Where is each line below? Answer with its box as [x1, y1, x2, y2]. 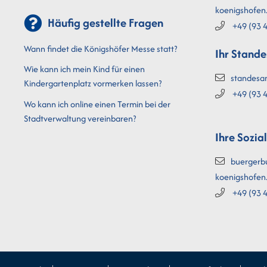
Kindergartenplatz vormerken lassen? [24, 76, 162, 89]
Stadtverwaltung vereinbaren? [24, 111, 136, 125]
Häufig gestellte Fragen [48, 14, 163, 31]
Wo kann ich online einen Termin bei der [24, 97, 170, 110]
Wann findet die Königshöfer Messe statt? [24, 42, 177, 55]
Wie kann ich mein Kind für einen [24, 62, 145, 75]
